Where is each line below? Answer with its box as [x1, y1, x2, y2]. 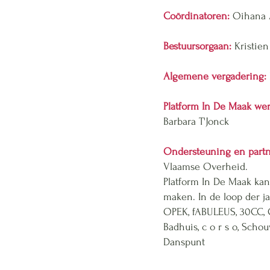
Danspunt [163, 236, 205, 248]
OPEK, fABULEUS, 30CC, [163, 206, 268, 218]
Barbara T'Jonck [163, 116, 229, 127]
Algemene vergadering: [163, 71, 266, 82]
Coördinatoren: [163, 10, 230, 22]
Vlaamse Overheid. [163, 161, 251, 172]
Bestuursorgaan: [163, 40, 231, 52]
